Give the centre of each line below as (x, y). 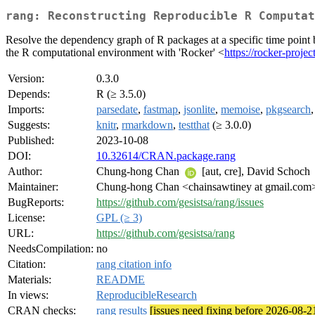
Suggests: (29, 125)
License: (26, 218)
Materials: (30, 280)
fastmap (161, 110)
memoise (240, 110)
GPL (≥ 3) (119, 218)
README (121, 280)
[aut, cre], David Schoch (256, 172)
